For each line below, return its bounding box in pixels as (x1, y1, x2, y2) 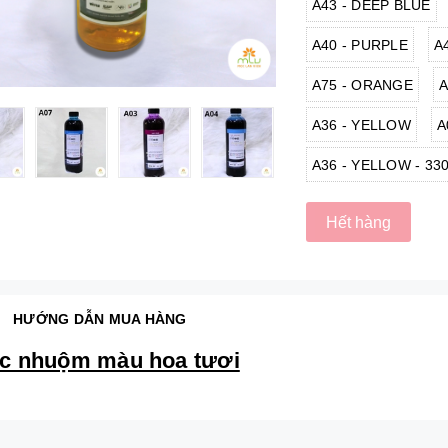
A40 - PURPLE (311, 37, 408, 53)
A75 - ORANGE (311, 77, 413, 93)
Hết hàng (325, 213, 391, 231)
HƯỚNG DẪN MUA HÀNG (13, 311, 187, 327)
